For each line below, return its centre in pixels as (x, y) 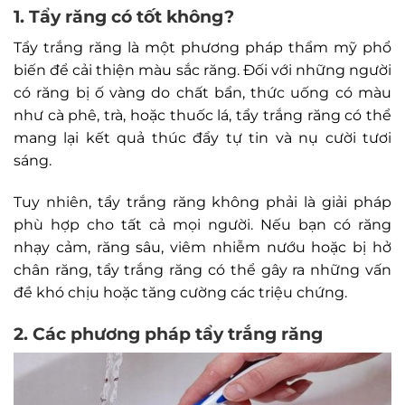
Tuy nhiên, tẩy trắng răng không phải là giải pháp (202, 202)
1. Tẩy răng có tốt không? (124, 17)
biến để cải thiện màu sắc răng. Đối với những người (202, 70)
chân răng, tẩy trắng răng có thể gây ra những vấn (202, 269)
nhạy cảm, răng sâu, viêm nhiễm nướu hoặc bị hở (202, 247)
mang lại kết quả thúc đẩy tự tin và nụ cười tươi (202, 137)
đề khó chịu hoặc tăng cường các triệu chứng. (180, 292)
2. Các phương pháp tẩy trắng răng (168, 333)
